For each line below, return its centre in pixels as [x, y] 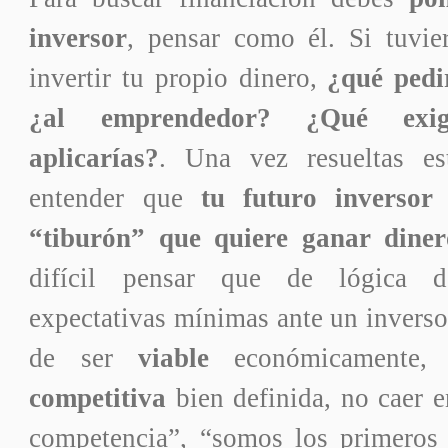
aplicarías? [94, 157]
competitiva [98, 397]
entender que [115, 197]
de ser [84, 357]
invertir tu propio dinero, [178, 77]
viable [174, 357]
